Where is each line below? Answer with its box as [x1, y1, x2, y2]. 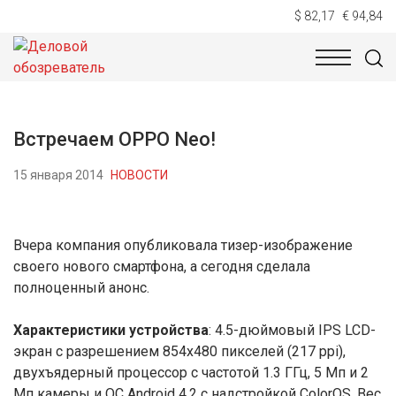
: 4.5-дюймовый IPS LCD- [209, 322, 376, 339]
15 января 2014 [13, 167, 103, 182]
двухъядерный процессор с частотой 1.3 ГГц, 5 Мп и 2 [13, 364, 369, 381]
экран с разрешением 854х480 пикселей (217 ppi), [13, 343, 346, 360]
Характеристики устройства [13, 322, 209, 339]
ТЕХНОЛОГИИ [109, 65, 194, 80]
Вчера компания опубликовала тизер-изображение [13, 237, 353, 254]
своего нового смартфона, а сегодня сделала [13, 258, 310, 275]
